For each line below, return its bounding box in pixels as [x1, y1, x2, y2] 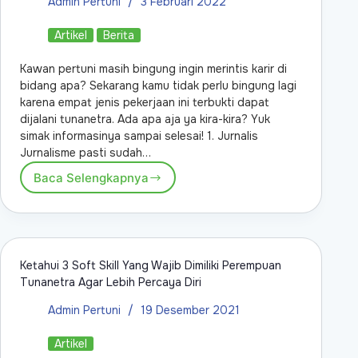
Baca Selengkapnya [34, 169, 149, 185]
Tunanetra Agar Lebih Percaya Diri [20, 275, 201, 290]
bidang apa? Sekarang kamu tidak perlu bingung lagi [20, 78, 296, 93]
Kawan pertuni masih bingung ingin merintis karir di [20, 62, 287, 77]
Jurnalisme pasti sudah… [20, 145, 151, 161]
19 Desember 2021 [141, 303, 240, 318]
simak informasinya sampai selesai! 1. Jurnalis [20, 129, 258, 144]
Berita [103, 28, 134, 43]
